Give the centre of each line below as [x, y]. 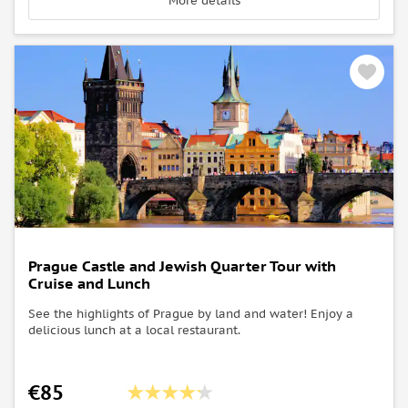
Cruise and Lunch [89, 284]
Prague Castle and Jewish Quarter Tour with [182, 266]
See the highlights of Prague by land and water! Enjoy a [191, 314]
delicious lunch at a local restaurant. [134, 331]
